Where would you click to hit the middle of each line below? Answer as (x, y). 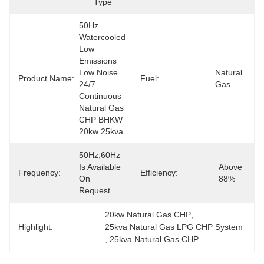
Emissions (98, 61)
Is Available (100, 167)
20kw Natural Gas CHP (148, 214)
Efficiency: (159, 173)
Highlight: (36, 227)
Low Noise (98, 72)
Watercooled (102, 37)
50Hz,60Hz (100, 155)
